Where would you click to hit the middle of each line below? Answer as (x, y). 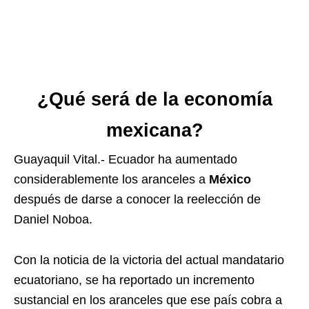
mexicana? (154, 131)
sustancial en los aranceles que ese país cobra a (148, 300)
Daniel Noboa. (53, 220)
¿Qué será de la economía (154, 100)
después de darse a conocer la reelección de (137, 200)
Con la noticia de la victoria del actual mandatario (149, 260)
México (230, 180)
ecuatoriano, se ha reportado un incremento (134, 280)
